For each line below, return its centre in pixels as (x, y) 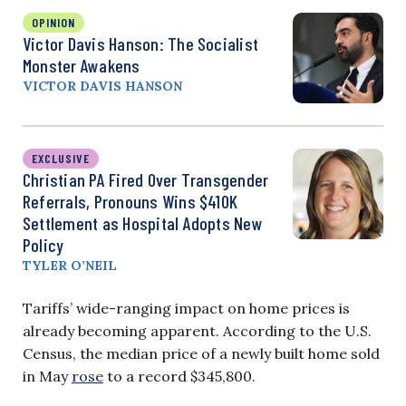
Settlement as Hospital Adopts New (143, 222)
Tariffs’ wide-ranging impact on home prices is (186, 308)
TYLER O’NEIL (70, 265)
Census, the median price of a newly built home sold (201, 353)
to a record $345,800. (179, 376)
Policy (43, 244)
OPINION (53, 22)
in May (47, 376)
